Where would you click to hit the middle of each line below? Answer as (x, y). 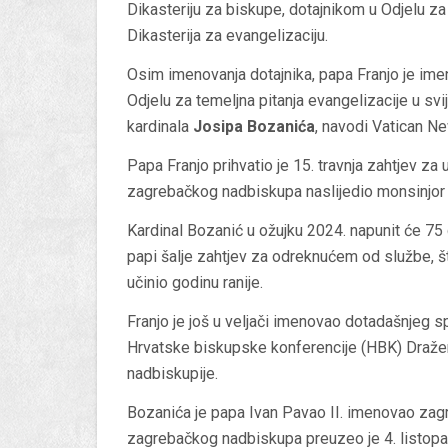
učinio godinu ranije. (195, 283)
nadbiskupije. (172, 374)
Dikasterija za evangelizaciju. (227, 36)
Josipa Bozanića (254, 127)
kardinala (160, 127)
